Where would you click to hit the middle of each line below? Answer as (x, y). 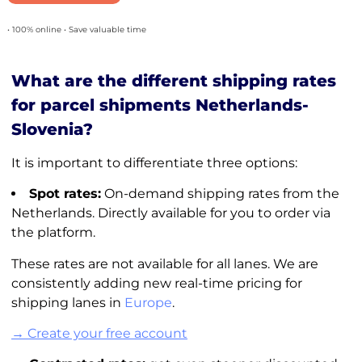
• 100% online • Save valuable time (76, 29)
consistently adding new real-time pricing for (156, 283)
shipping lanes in (67, 302)
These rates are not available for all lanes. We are (164, 263)
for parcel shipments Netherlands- (160, 105)
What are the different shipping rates (173, 80)
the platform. (53, 233)
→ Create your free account (99, 334)
